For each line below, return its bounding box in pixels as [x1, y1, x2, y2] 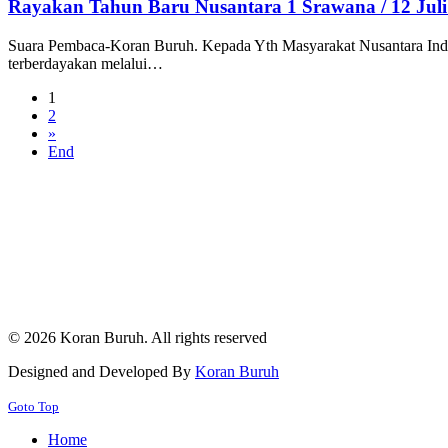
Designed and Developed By [8, 362, 195, 380]
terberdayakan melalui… [8, 54, 163, 72]
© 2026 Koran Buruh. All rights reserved [8, 328, 267, 346]
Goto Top [8, 398, 59, 414]
